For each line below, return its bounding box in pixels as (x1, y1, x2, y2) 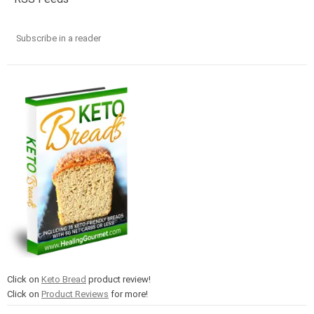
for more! (109, 288, 148, 299)
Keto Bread (41, 273, 86, 285)
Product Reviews (41, 288, 109, 299)
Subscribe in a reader (16, 32, 101, 43)
